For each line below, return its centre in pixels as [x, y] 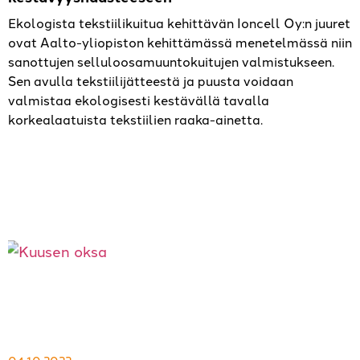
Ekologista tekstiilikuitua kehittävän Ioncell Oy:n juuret [179, 23]
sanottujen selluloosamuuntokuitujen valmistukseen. [171, 61]
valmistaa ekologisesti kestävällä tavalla [139, 100]
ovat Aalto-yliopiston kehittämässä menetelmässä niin [180, 42]
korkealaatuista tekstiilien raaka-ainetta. [135, 119]
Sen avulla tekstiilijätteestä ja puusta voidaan [151, 81]
